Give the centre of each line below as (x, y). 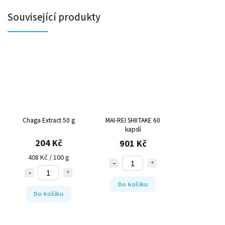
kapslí (133, 130)
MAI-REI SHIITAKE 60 (133, 121)
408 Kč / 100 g (48, 158)
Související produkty (54, 17)
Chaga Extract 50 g (48, 121)
